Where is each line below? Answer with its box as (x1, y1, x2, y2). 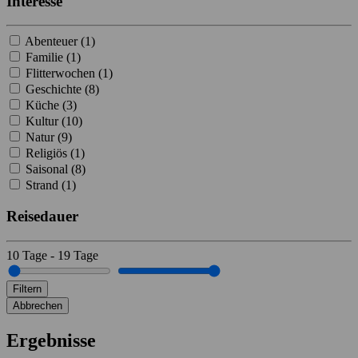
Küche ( (26, 98, 66, 113)
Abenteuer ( (25, 34, 85, 49)
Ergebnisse (6, 329, 96, 351)
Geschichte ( (26, 82, 89, 97)
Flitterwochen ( (26, 66, 102, 81)
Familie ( (26, 50, 70, 65)
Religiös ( (26, 146, 74, 161)
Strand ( (26, 178, 66, 193)
